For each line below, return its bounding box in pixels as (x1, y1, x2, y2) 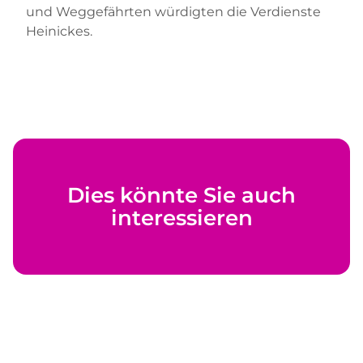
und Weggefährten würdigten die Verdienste (26, 4, 321, 20)
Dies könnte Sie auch (67, 182, 296, 209)
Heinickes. (26, 23, 92, 40)
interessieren (110, 205, 253, 232)
